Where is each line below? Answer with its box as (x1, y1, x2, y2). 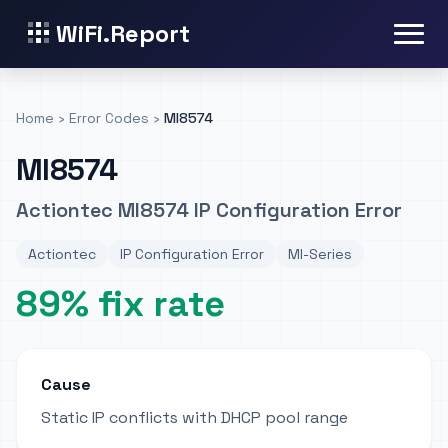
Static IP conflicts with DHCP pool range (41, 407, 348, 428)
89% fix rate (16, 281, 225, 327)
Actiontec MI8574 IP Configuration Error (16, 197, 402, 223)
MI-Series (288, 245, 352, 263)
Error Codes (69, 109, 149, 127)
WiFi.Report (56, 18, 190, 49)
